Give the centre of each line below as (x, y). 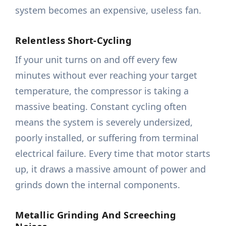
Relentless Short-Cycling (74, 40)
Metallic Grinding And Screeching (96, 215)
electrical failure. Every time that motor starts (113, 154)
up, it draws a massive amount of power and (111, 169)
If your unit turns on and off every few (96, 60)
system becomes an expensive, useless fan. (108, 10)
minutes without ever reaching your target (106, 75)
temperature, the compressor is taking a (102, 91)
